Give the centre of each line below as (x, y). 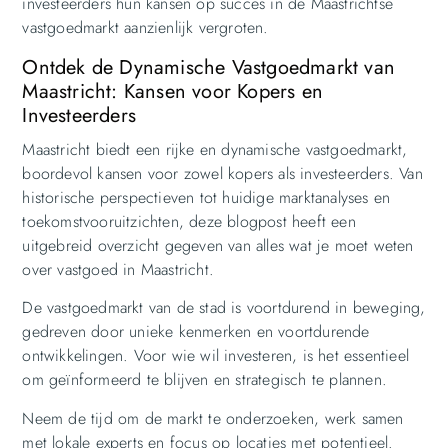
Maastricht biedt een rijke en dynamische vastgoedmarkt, (215, 150)
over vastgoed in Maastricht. (118, 270)
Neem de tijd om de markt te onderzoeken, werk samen (213, 418)
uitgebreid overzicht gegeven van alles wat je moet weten (218, 246)
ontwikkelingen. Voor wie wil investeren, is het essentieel (215, 356)
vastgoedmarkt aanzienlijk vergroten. (145, 28)
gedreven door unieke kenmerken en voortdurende (196, 332)
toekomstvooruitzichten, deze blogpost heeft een (189, 222)
